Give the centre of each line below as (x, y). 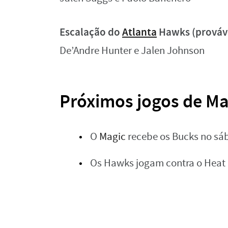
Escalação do (91, 32)
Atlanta (139, 32)
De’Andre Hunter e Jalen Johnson (132, 51)
